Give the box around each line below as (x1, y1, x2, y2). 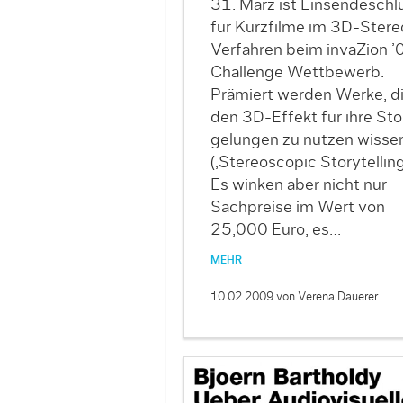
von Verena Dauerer (275, 291, 378, 304)
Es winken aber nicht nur (210, 177, 387, 194)
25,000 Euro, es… (210, 222, 341, 239)
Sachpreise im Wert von (210, 200, 385, 217)
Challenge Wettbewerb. (210, 65, 384, 82)
